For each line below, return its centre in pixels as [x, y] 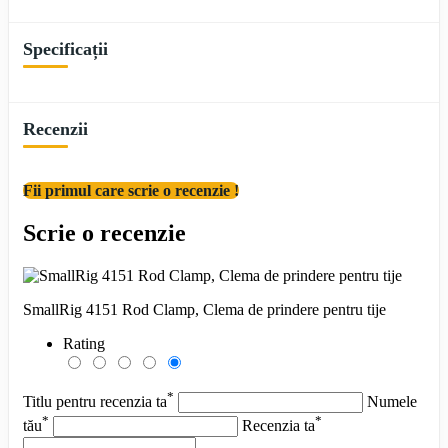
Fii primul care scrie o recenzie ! [131, 190]
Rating [84, 343]
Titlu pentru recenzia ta [95, 401]
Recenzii [55, 128]
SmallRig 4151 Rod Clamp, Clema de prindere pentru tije [204, 309]
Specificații [65, 48]
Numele [392, 401]
